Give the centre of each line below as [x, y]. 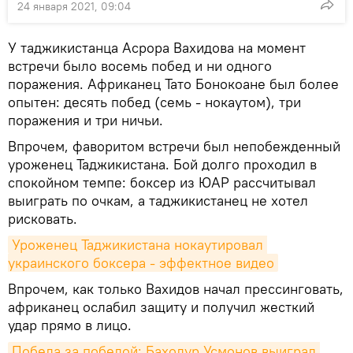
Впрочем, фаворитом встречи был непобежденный [174, 146]
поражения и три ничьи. [85, 120]
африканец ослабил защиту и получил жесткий [161, 307]
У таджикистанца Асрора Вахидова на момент [157, 48]
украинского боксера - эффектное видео [141, 263]
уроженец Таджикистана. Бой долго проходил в [162, 164]
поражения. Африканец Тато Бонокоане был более [173, 84]
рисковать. [43, 219]
